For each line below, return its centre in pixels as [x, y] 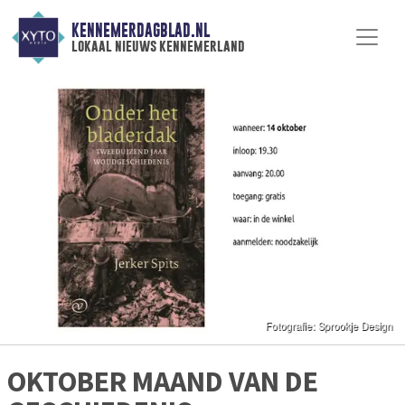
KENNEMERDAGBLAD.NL [140, 31]
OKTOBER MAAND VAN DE [163, 382]
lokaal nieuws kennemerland [158, 46]
